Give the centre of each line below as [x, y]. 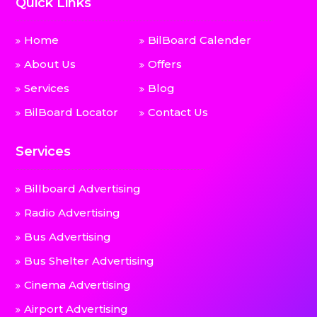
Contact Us [178, 113]
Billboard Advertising [83, 189]
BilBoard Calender [200, 40]
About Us [50, 64]
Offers [165, 64]
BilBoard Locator [71, 113]
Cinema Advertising [78, 285]
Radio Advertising [73, 213]
